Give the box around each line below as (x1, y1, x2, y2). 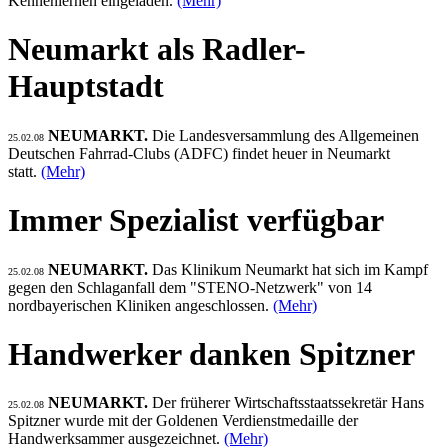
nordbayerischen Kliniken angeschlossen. (8, 296, 273, 314)
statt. (8, 162, 41, 180)
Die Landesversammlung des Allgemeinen (152, 126, 419, 144)
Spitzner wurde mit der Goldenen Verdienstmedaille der (8, 412, 358, 430)
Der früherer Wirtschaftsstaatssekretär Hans (152, 394, 424, 412)
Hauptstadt (8, 68, 164, 105)
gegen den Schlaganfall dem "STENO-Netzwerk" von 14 (8, 278, 372, 296)
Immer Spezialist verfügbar (8, 202, 384, 239)
